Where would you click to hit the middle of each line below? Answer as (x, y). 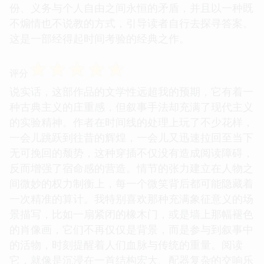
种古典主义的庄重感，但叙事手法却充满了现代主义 (131, 106)
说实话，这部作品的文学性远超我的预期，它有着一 (131, 91)
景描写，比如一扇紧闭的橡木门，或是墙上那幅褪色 (131, 214)
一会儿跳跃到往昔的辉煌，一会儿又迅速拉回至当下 (131, 137)
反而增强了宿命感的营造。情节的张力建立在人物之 (131, 168)
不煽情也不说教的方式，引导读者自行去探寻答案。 (131, 23)
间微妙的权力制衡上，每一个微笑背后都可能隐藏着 (131, 183)
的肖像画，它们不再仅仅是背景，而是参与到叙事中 (131, 229)
